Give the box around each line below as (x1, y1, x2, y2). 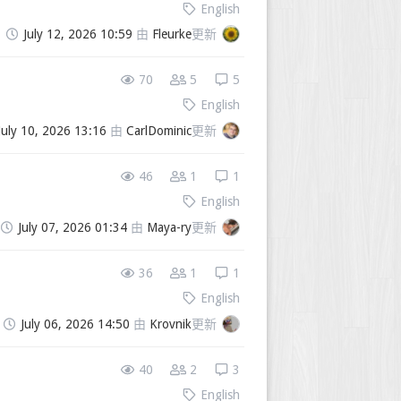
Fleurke (152, 27, 192, 42)
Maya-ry (147, 220, 192, 235)
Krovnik (149, 317, 192, 332)
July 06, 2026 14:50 (21, 317, 130, 332)
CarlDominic (126, 124, 192, 139)
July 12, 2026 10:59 (23, 27, 132, 42)
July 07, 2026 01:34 (18, 220, 127, 235)
